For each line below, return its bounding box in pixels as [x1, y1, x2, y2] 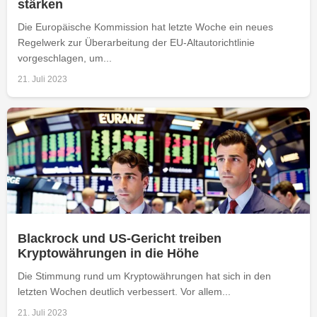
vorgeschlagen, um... [18, 52, 112, 64]
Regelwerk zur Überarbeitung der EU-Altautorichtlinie [18, 36, 255, 48]
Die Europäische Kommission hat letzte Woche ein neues [18, 21, 273, 33]
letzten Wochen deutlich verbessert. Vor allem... [18, 285, 231, 297]
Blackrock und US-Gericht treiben [18, 231, 221, 246]
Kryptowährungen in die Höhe [18, 246, 199, 260]
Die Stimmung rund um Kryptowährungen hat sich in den [18, 270, 271, 282]
